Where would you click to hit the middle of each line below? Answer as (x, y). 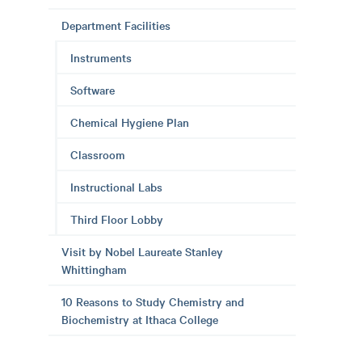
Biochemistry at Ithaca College (140, 319)
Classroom (98, 154)
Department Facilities (116, 25)
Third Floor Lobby (117, 219)
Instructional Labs (116, 187)
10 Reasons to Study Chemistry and (153, 301)
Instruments (101, 57)
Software (93, 90)
